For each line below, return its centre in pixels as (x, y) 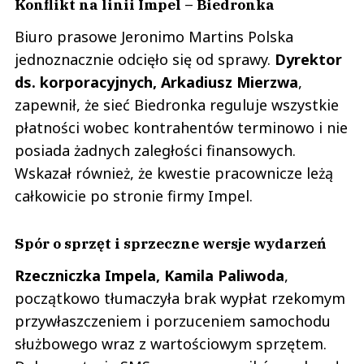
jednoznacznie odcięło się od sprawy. (145, 59)
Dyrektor (308, 59)
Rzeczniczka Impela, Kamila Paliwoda (149, 275)
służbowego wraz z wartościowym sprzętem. (171, 343)
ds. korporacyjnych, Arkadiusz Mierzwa (156, 82)
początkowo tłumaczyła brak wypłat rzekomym (180, 298)
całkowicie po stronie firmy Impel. (134, 195)
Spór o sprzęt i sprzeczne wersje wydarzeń (170, 243)
